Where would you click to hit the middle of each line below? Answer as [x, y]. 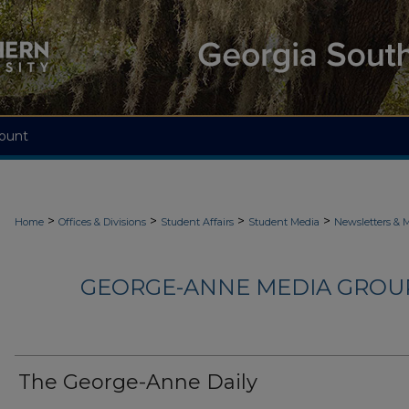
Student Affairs [197, 222]
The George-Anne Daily [138, 383]
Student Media [284, 222]
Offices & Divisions [102, 222]
